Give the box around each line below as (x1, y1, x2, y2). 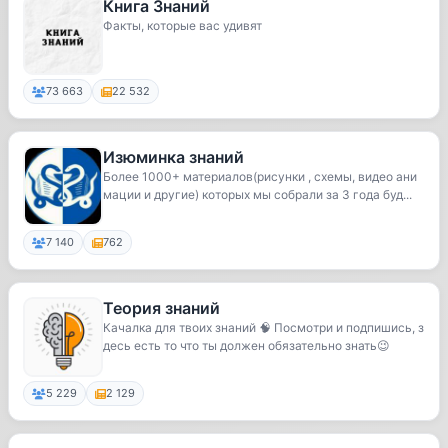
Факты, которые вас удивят (103, 18, 262, 33)
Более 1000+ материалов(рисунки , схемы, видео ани (103, 169, 417, 184)
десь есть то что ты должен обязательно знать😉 (103, 338, 390, 353)
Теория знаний (103, 298, 220, 318)
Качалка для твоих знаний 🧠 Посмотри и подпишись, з (103, 320, 424, 335)
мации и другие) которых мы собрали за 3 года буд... (103, 187, 412, 202)
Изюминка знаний (103, 147, 244, 167)
